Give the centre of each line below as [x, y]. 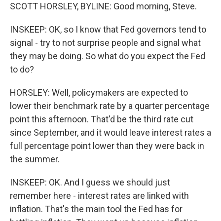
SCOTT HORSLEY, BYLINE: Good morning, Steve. [103, 6]
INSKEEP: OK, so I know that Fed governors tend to [108, 29]
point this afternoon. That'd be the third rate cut [102, 119]
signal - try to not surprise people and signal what [105, 43]
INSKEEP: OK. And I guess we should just [90, 182]
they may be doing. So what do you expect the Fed [108, 56]
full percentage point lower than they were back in [107, 146]
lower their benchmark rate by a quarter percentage [110, 106]
